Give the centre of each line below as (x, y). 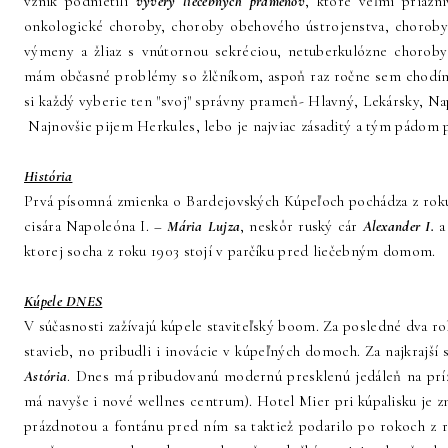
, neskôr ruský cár (301, 226)
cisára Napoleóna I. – (96, 226)
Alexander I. (398, 226)
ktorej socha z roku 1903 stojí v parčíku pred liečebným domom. (230, 251)
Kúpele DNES (63, 301)
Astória (46, 376)
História (48, 176)
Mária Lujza (204, 226)
